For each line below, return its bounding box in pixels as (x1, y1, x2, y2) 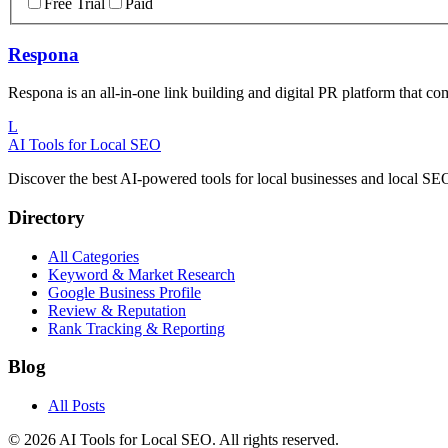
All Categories (48, 247, 139, 265)
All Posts (48, 397, 105, 415)
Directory (8, 207, 85, 229)
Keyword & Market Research (48, 265, 235, 283)
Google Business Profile (48, 283, 201, 301)
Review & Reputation (48, 301, 186, 319)
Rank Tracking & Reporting (48, 319, 225, 337)
